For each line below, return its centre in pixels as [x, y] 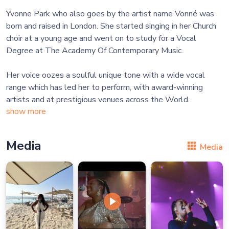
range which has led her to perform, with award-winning [105, 87]
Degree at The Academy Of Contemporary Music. [95, 51]
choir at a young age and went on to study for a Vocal [101, 38]
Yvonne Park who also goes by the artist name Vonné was [110, 14]
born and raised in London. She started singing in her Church [111, 26]
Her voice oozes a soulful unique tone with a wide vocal [106, 75]
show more [26, 111]
